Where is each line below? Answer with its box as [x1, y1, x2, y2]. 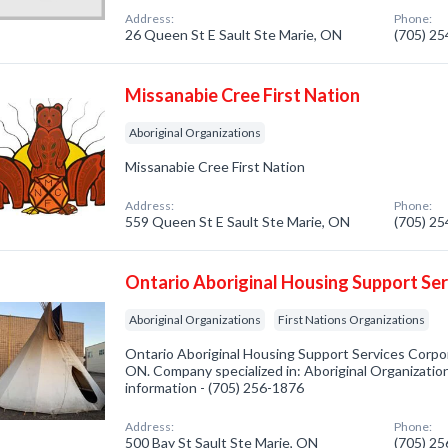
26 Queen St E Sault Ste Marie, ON [125, 26, 343, 43]
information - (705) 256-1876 [125, 379, 305, 396]
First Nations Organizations [278, 312, 426, 327]
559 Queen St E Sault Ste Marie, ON [125, 213, 351, 230]
